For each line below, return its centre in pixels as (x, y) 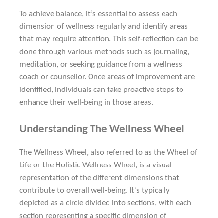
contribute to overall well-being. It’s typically (95, 190)
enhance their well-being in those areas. (86, 102)
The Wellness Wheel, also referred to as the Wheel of (108, 152)
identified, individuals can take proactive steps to (101, 90)
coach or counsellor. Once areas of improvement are (107, 77)
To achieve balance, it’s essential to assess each (98, 14)
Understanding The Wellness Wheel (102, 129)
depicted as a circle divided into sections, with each (105, 203)
